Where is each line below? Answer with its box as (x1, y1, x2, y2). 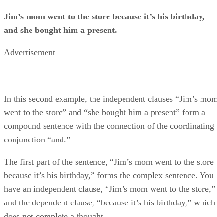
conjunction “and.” (4, 134, 70, 144)
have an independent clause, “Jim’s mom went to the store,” (4, 184, 215, 194)
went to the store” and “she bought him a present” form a (4, 107, 205, 117)
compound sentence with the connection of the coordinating (4, 121, 214, 131)
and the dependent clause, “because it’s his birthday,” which (4, 197, 215, 207)
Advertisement (4, 47, 55, 57)
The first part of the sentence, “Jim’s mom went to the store (4, 156, 214, 167)
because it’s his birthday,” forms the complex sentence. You (4, 170, 214, 180)
